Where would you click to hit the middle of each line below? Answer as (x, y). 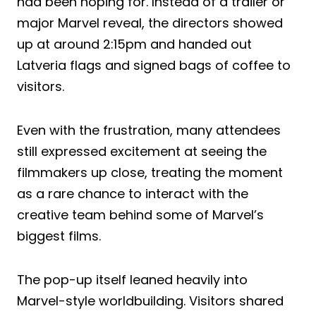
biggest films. (59, 236)
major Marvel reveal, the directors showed (150, 23)
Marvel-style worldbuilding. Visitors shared (150, 300)
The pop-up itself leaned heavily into (132, 279)
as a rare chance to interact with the (133, 193)
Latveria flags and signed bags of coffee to (154, 65)
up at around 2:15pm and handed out (134, 44)
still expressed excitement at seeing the (142, 151)
